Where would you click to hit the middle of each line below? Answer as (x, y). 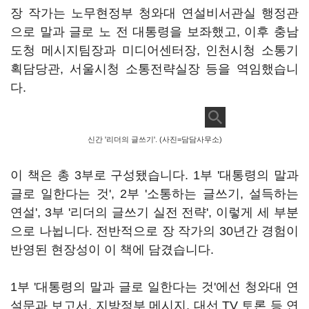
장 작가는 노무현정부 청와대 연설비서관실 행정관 (154, 13)
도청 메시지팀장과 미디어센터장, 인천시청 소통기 (154, 50)
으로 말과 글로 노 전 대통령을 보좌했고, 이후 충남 (154, 32)
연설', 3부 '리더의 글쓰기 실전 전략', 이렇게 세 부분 (154, 212)
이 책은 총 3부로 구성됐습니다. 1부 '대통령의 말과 (154, 175)
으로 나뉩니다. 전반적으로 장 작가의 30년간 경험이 (154, 231)
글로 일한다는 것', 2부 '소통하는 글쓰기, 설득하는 (154, 194)
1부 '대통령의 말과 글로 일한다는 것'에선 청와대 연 (154, 287)
